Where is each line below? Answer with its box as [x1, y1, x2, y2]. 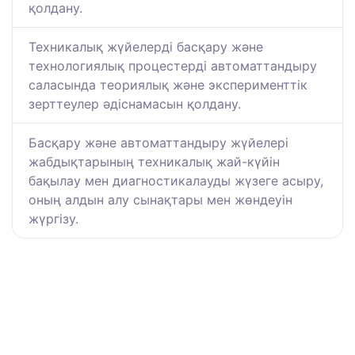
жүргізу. [29, 211, 78, 227]
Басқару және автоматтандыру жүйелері [29, 135, 288, 151]
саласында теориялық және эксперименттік [29, 77, 307, 94]
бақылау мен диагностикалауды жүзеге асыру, [29, 173, 323, 189]
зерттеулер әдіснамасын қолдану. [29, 96, 241, 113]
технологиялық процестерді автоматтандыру [29, 58, 317, 74]
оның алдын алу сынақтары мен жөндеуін [29, 192, 292, 208]
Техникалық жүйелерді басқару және [29, 39, 263, 55]
